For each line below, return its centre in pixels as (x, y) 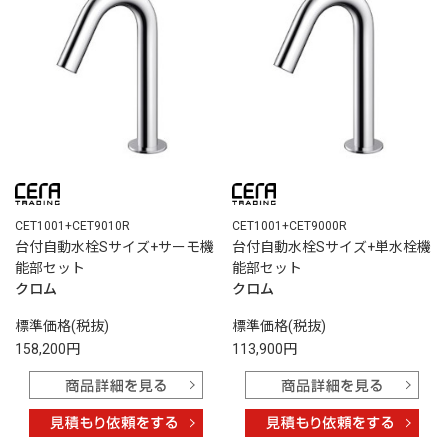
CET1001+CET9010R (72, 226)
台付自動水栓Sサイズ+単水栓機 (331, 247)
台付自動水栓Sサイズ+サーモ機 (114, 247)
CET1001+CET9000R (289, 226)
